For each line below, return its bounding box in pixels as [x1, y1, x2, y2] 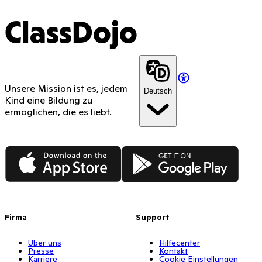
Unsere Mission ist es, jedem [5, 82, 127, 95]
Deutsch [144, 87, 172, 96]
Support [136, 211, 170, 222]
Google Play [121, 145, 174, 157]
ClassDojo [5, 20, 137, 49]
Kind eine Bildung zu [5, 94, 92, 106]
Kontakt [159, 245, 188, 256]
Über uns [28, 237, 61, 248]
